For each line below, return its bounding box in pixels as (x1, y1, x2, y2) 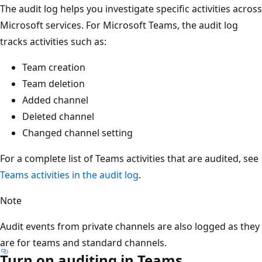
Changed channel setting (22, 126, 133, 139)
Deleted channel (22, 109, 94, 123)
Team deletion (22, 77, 85, 90)
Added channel (22, 93, 88, 106)
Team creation (22, 60, 85, 74)
